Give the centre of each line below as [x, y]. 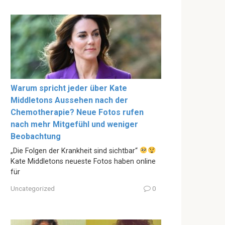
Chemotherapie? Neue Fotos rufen [77, 112]
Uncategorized [33, 189]
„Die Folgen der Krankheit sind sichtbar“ [75, 151]
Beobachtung [36, 136]
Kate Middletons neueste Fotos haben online [83, 161]
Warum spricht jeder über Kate [69, 88]
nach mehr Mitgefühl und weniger [74, 124]
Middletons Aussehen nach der [69, 100]
